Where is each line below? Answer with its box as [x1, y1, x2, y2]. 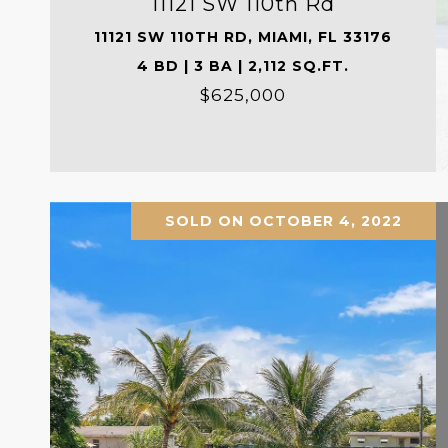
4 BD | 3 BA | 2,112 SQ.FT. [136, 56, 349, 75]
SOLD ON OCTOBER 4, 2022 [164, 211, 402, 230]
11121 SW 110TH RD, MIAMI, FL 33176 [93, 27, 392, 46]
